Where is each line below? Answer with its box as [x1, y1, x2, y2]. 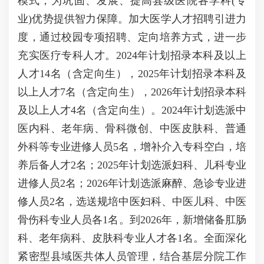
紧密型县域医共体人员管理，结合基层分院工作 [18, 250, 246, 262]
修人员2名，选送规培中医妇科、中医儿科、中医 [18, 196, 246, 207]
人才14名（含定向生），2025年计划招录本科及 [18, 68, 246, 80]
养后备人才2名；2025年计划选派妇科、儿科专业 [18, 159, 246, 171]
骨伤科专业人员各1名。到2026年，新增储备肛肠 [18, 214, 246, 226]
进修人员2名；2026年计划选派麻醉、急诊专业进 [18, 177, 246, 189]
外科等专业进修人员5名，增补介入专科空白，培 [18, 141, 246, 153]
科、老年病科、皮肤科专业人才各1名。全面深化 [18, 232, 246, 244]
